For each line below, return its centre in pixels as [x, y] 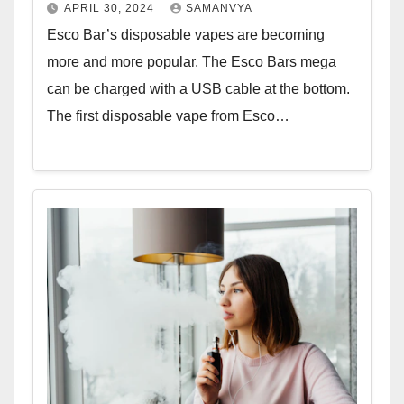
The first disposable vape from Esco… [168, 115]
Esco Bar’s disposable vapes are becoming [186, 34]
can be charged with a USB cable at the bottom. [198, 88]
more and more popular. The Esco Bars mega [192, 61]
